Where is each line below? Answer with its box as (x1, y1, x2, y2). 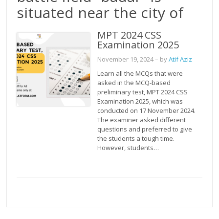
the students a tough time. (97, 134, 175, 143)
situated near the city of (17, 2, 184, 23)
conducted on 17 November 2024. (97, 106, 196, 115)
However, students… (97, 143, 159, 153)
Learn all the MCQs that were (97, 69, 183, 78)
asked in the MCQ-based (97, 78, 171, 88)
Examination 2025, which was (97, 97, 183, 106)
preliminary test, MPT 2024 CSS (97, 88, 188, 97)
